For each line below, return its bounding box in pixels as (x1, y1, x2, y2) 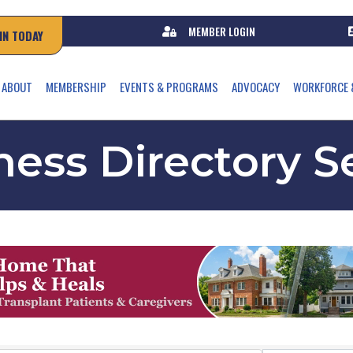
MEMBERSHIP (45, 78, 106, 95)
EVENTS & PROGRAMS (119, 78, 218, 95)
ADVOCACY (231, 78, 280, 95)
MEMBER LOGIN (188, 23, 255, 39)
